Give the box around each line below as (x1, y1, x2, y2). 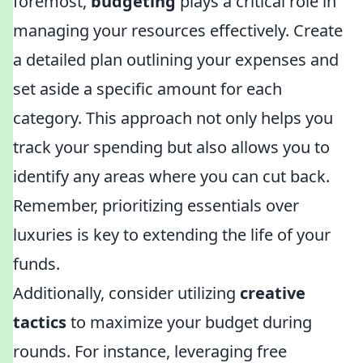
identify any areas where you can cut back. (13, 165, 330, 187)
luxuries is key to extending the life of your (13, 224, 331, 246)
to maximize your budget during (66, 311, 312, 333)
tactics (13, 311, 66, 333)
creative (240, 282, 305, 304)
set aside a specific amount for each (13, 78, 282, 100)
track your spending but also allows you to (13, 136, 330, 158)
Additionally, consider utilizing (13, 282, 240, 304)
